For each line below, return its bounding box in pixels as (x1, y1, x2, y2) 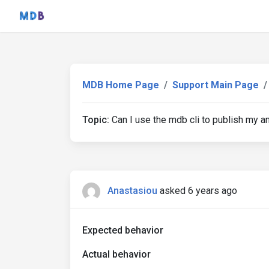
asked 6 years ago (160, 185, 237, 197)
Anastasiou (107, 185, 157, 197)
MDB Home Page (82, 79, 159, 91)
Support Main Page (172, 79, 259, 91)
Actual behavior (82, 249, 151, 260)
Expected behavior (82, 225, 163, 236)
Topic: (82, 114, 109, 125)
